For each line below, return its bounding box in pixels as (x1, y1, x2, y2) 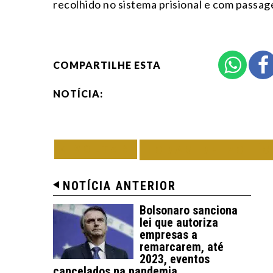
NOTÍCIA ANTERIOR (63, 178, 176, 193)
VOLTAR (68, 142, 131, 155)
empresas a (140, 227, 197, 242)
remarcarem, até (140, 239, 224, 254)
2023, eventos (140, 251, 210, 266)
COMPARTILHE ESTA (53, 58, 161, 71)
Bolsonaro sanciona (140, 202, 238, 218)
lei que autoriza (140, 214, 218, 230)
